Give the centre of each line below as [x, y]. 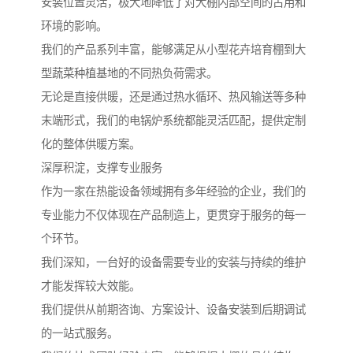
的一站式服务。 [80, 334]
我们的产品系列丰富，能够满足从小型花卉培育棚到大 [173, 50]
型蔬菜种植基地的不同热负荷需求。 [129, 74]
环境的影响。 [74, 26]
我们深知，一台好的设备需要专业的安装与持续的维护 [173, 263]
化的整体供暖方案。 [91, 145]
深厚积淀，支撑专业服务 [102, 168]
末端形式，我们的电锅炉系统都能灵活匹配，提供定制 [173, 121]
